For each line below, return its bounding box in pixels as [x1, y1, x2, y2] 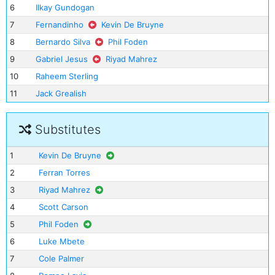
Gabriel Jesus [35, 54, 88, 64]
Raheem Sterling [35, 71, 98, 81]
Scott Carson [38, 202, 88, 212]
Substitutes [31, 122, 101, 137]
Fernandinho [35, 20, 83, 29]
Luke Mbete [38, 236, 85, 246]
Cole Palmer [38, 254, 84, 263]
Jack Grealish [35, 88, 87, 98]
